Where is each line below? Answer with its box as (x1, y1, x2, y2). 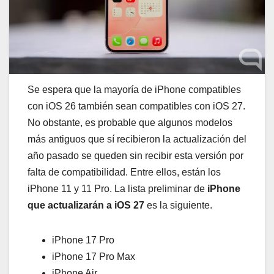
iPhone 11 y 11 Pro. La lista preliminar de (28, 183, 207, 194)
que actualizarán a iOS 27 (28, 200, 144, 211)
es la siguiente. (144, 200, 212, 211)
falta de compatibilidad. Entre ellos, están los (28, 167, 221, 178)
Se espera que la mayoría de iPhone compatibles (28, 84, 241, 95)
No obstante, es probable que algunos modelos (28, 117, 232, 128)
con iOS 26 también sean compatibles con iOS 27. (28, 101, 245, 112)
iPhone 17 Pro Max (52, 251, 135, 262)
